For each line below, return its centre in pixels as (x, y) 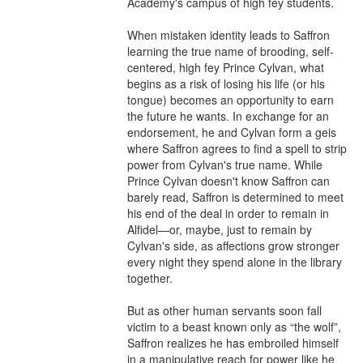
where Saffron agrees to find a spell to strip (237, 148)
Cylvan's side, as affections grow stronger (233, 246)
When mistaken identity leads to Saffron (228, 35)
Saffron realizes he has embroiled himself (233, 343)
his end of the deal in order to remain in (228, 213)
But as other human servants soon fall (224, 310)
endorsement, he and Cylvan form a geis (232, 132)
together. (150, 278)
